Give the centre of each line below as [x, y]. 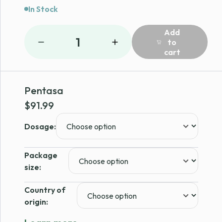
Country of [45, 190]
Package [41, 155]
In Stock [43, 9]
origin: [36, 201]
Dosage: [40, 126]
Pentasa [44, 90]
